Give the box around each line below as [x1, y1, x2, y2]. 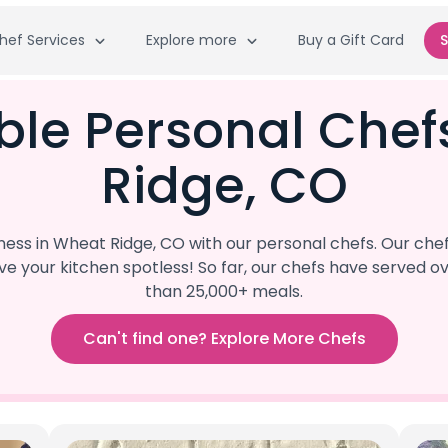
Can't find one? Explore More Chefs [82, 326, 366, 350]
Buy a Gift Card [297, 29, 404, 50]
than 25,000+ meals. [145, 280, 303, 303]
